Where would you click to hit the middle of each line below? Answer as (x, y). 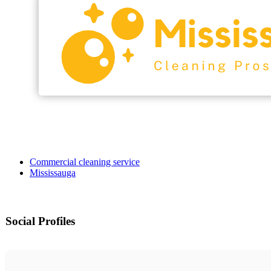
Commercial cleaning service (85, 162)
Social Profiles (40, 221)
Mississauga (53, 173)
